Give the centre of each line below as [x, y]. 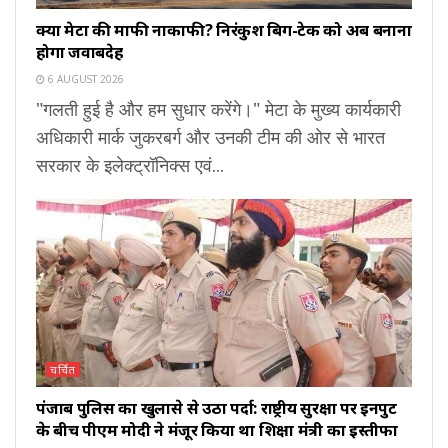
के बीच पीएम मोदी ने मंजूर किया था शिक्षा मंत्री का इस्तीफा [217, 429]
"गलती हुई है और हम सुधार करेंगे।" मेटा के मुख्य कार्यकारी [218, 108]
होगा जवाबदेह [79, 51]
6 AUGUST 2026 [84, 78]
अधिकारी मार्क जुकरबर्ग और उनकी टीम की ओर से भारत [210, 136]
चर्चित [63, 369]
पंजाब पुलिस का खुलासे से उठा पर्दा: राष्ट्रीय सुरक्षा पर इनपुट [216, 407]
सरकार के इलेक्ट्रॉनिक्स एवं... [130, 164]
